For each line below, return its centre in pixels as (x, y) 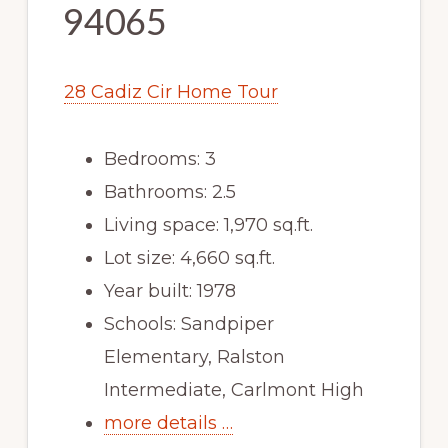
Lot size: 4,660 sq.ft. (189, 257)
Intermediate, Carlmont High (233, 389)
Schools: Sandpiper (188, 323)
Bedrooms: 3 (159, 158)
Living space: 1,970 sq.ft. (208, 224)
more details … (168, 422)
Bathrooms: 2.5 (169, 191)
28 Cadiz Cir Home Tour (170, 91)
